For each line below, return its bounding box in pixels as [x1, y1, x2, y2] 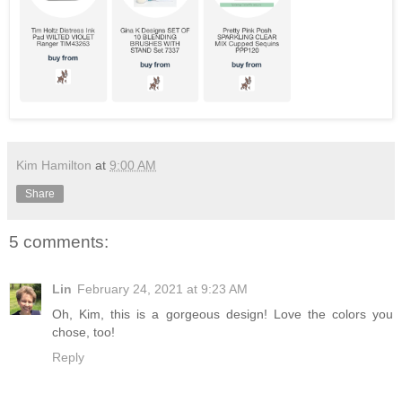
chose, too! [52, 324, 115, 339]
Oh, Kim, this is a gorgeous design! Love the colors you [52, 306, 393, 321]
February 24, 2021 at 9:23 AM [77, 281, 248, 296]
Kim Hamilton [16, 158, 92, 173]
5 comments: [9, 232, 109, 252]
